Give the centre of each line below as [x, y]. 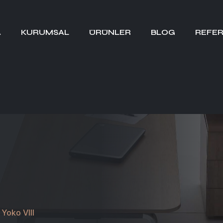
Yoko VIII [18, 213]
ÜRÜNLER [110, 32]
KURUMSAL [45, 32]
